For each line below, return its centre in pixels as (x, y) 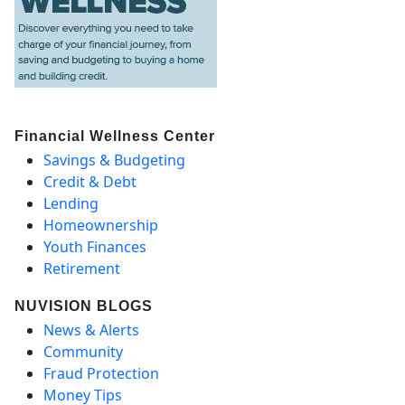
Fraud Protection (101, 373)
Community (83, 351)
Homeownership (101, 225)
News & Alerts (91, 330)
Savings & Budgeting (114, 160)
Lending (71, 203)
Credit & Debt (90, 181)
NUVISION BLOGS (84, 306)
